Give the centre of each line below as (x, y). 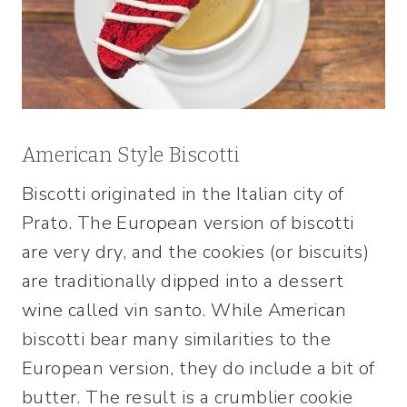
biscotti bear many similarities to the (177, 339)
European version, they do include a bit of (199, 368)
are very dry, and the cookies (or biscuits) (196, 252)
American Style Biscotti (131, 154)
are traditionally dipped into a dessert (183, 281)
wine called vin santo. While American (184, 310)
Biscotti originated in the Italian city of (183, 194)
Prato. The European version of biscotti (188, 223)
